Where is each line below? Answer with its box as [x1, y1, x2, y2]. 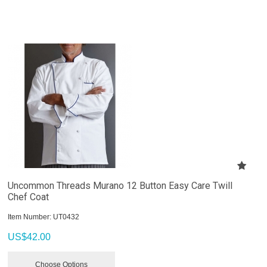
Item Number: [8, 212, 52, 221]
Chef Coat [8, 191, 49, 203]
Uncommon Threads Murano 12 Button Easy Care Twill [8, 179, 233, 191]
